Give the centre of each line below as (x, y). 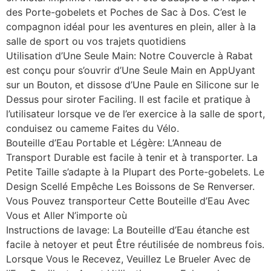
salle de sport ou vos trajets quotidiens (96, 41)
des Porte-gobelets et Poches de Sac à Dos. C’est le (126, 12)
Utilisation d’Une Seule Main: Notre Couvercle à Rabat (129, 55)
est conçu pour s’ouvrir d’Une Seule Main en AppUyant (131, 70)
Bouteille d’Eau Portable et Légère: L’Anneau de (114, 142)
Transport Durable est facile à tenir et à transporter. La (132, 157)
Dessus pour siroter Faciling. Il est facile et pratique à (128, 99)
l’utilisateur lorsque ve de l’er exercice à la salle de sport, (135, 113)
